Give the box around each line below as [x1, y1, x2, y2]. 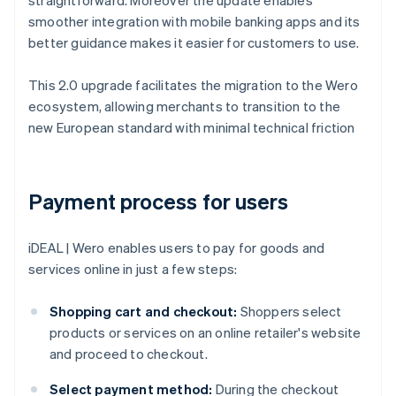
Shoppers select [237, 302, 342, 321]
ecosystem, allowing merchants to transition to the [28, 97, 341, 116]
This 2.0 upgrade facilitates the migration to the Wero [28, 76, 358, 95]
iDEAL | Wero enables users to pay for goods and [28, 239, 325, 257]
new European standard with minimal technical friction [28, 118, 355, 137]
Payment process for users [28, 187, 289, 216]
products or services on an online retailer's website [49, 324, 362, 342]
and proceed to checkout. [49, 345, 208, 363]
